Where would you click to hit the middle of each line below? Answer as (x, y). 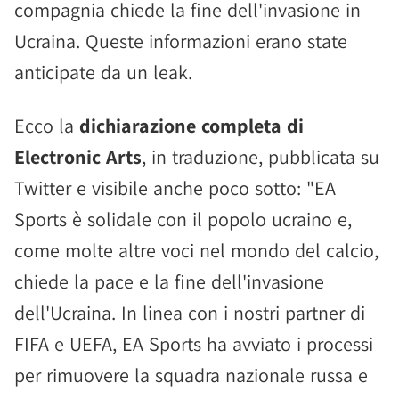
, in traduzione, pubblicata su (261, 157)
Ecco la (47, 126)
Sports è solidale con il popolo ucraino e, (183, 219)
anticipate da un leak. (103, 72)
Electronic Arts (78, 157)
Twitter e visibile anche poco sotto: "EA (175, 188)
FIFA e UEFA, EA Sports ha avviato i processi (194, 344)
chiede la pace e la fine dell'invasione (169, 281)
